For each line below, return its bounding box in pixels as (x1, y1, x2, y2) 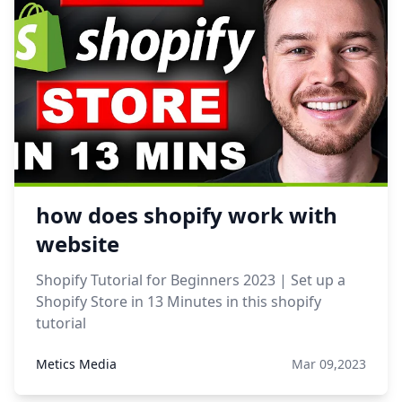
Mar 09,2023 (292, 355, 366, 372)
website (36, 229, 119, 258)
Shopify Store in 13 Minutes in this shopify (36, 292, 321, 311)
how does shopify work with (36, 200, 337, 230)
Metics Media (36, 355, 117, 372)
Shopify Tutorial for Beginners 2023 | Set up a (36, 270, 345, 290)
